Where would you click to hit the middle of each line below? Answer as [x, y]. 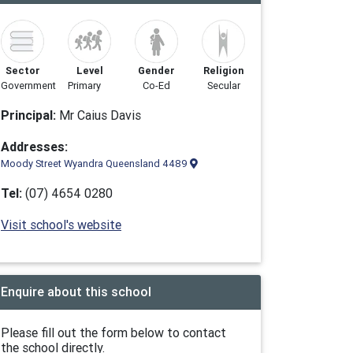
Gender [156, 71]
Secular [223, 85]
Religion [223, 71]
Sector [22, 71]
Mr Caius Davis [98, 115]
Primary [84, 85]
